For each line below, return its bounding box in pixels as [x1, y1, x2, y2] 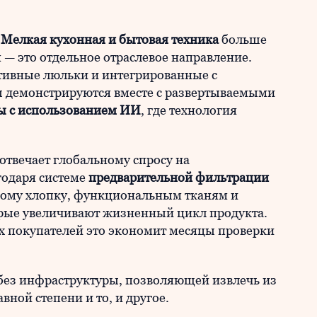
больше [219, 32, 267, 47]
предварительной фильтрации [88, 170, 269, 185]
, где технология [141, 103, 237, 117]
